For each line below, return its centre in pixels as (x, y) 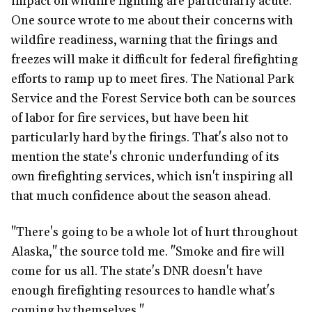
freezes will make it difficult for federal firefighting (155, 60)
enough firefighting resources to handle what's (143, 291)
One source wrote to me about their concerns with (152, 21)
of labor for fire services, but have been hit (130, 118)
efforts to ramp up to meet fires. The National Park (153, 79)
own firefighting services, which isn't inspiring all (152, 177)
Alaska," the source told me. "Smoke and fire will (148, 252)
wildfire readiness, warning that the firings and (145, 40)
